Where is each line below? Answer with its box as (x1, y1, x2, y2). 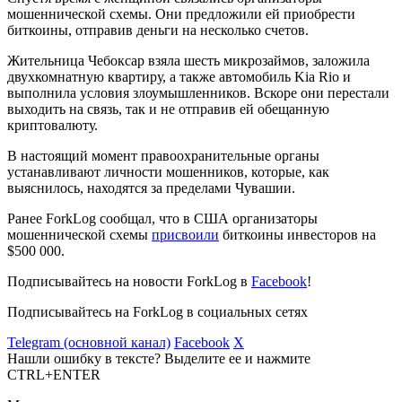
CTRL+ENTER (7, 366, 100, 382)
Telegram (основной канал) (7, 334, 170, 350)
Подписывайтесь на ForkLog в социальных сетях (7, 303, 308, 319)
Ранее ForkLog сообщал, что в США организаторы (7, 210, 318, 226)
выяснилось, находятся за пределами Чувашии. (7, 179, 295, 196)
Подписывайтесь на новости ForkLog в (7, 273, 251, 289)
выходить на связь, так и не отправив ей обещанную (7, 100, 329, 117)
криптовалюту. (7, 117, 98, 133)
